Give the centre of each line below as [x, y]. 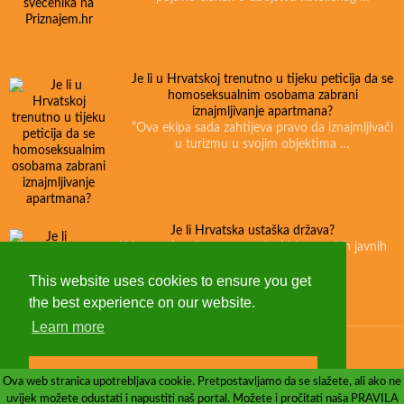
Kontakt [235, 354]
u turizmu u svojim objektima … [262, 145]
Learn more [69, 327]
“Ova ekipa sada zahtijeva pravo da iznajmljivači [262, 129]
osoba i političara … [252, 264]
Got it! [173, 374]
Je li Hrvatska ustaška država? [252, 231]
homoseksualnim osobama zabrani [262, 96]
